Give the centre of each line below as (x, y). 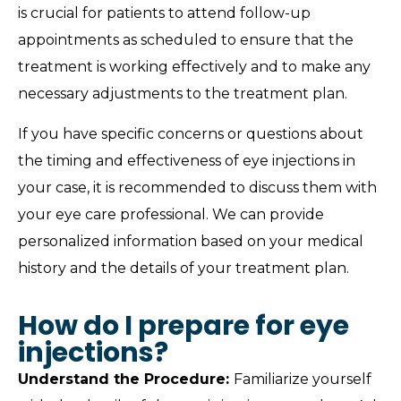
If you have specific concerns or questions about (191, 133)
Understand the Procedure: (126, 380)
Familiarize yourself (303, 380)
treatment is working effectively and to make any (194, 67)
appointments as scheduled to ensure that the (186, 40)
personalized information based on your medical (191, 241)
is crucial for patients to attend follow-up (164, 13)
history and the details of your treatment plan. (183, 268)
